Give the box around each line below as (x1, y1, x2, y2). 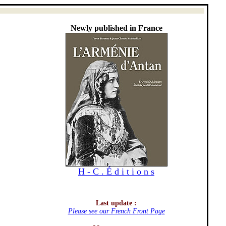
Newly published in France (70, 24, 162, 32)
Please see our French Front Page (68, 207, 165, 215)
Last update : (96, 199, 137, 207)
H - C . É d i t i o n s (78, 166, 154, 177)
